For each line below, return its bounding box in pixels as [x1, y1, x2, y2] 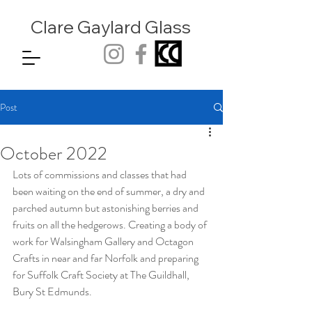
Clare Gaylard [31, 16, 145, 38]
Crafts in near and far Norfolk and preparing [13, 250, 201, 266]
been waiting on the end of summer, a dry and [13, 183, 207, 199]
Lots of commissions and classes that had [13, 166, 189, 182]
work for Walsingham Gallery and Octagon [13, 233, 196, 249]
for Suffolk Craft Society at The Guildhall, [13, 267, 192, 283]
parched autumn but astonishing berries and [13, 200, 201, 216]
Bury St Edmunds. [13, 283, 92, 299]
